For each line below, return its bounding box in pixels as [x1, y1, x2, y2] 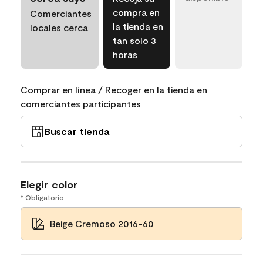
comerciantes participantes [21, 98, 141, 110]
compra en [113, 6, 160, 18]
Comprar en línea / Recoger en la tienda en [21, 84, 207, 96]
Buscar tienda [45, 126, 109, 137]
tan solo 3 [113, 35, 156, 46]
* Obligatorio [21, 193, 64, 202]
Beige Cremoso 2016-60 [50, 218, 154, 230]
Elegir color [21, 178, 78, 191]
